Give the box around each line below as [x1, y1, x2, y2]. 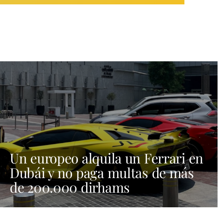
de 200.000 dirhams [10, 178, 130, 197]
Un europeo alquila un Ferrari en [10, 149, 204, 167]
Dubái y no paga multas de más [10, 163, 194, 182]
